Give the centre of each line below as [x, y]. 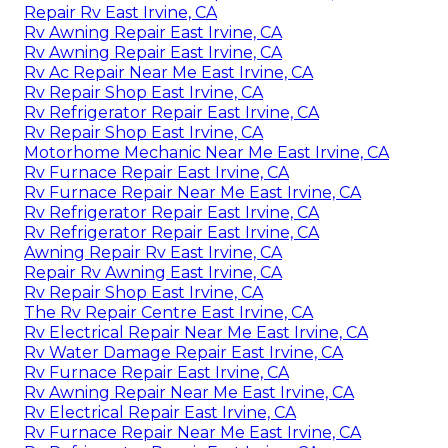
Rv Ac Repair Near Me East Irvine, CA [168, 73]
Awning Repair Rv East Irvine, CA [153, 253]
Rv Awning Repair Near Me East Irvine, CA [189, 393]
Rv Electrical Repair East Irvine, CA [160, 413]
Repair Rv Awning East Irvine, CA [153, 273]
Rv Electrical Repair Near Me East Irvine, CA [196, 333]
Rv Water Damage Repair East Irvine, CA [183, 353]
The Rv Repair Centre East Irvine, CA [168, 313]
